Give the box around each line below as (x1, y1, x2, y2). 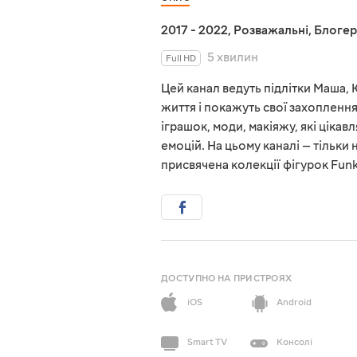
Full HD (166, 53, 196, 65)
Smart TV (187, 336, 227, 349)
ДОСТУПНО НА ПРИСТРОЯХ (161, 273, 292, 285)
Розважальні (233, 22, 308, 39)
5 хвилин (207, 49, 258, 66)
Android (277, 296, 312, 309)
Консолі (277, 336, 312, 349)
